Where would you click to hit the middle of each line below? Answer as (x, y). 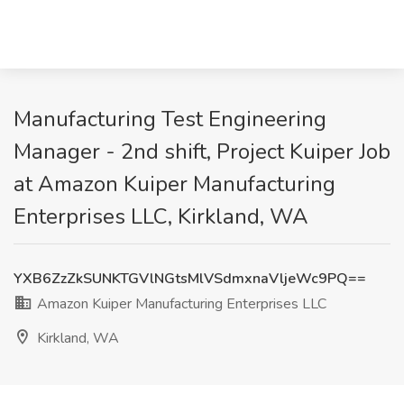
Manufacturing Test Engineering (170, 119)
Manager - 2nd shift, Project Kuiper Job (202, 151)
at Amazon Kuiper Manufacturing (174, 184)
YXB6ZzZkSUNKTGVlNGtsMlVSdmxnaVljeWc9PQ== (190, 279)
